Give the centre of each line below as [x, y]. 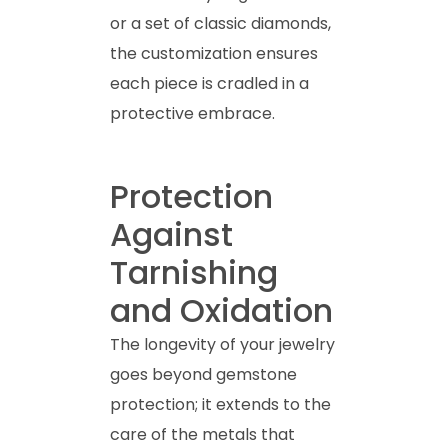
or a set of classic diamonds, [220, 23]
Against [171, 234]
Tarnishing [194, 272]
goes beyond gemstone [203, 374]
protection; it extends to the [220, 404]
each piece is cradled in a [209, 83]
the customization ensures [214, 53]
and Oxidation [221, 310]
